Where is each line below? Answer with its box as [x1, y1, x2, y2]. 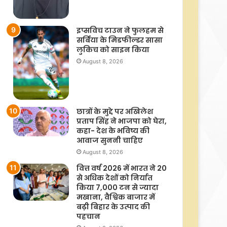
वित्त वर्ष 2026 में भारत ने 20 [77, 163, 167, 174]
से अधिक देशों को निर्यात [77, 173, 153, 183]
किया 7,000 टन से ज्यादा [77, 182, 159, 193]
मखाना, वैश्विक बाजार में [77, 192, 155, 203]
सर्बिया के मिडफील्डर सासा [77, 34, 163, 45]
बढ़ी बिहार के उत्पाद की [77, 202, 150, 212]
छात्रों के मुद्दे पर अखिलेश [77, 106, 153, 117]
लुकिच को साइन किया [77, 44, 149, 55]
